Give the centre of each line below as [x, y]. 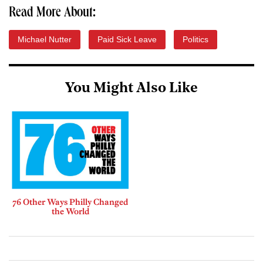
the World [70, 211]
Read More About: [52, 14]
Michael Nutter [45, 40]
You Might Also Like [131, 89]
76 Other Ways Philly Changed [70, 202]
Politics [195, 40]
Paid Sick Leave [127, 40]
